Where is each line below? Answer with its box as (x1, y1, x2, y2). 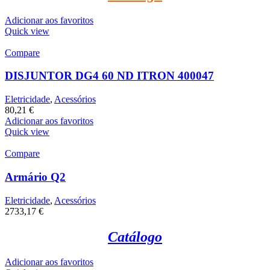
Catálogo (108, 228, 162, 245)
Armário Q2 (5, 170, 66, 183)
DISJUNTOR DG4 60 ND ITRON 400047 (5, 69, 214, 83)
